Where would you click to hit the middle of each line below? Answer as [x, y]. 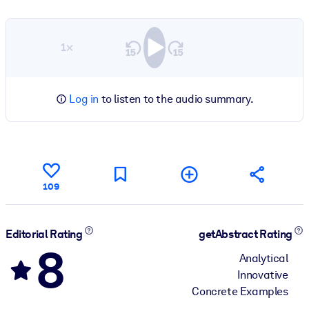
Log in [84, 99]
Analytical [263, 258]
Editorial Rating [45, 235]
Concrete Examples [240, 291]
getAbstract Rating [247, 235]
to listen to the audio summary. [176, 99]
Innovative [262, 275]
